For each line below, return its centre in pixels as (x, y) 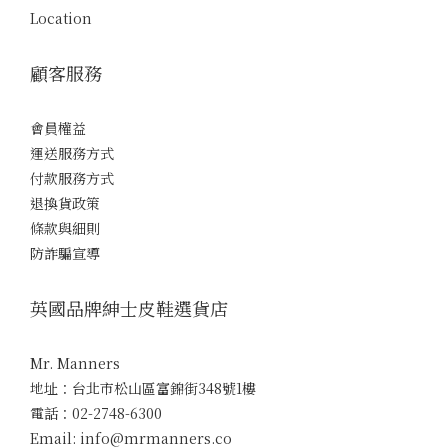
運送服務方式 (72, 153)
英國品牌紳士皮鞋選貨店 (129, 308)
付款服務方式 (72, 178)
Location (61, 18)
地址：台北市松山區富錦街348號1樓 (143, 388)
